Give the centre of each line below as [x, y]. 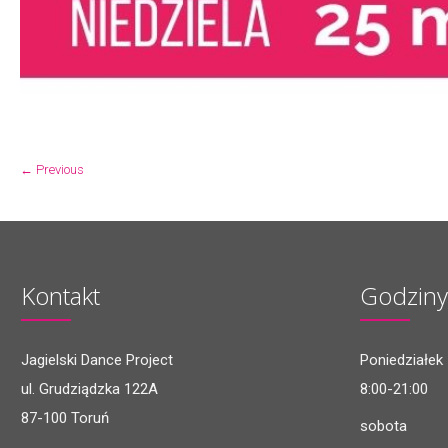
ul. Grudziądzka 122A [90, 389]
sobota [384, 426]
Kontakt [61, 295]
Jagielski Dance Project [97, 360]
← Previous [52, 169]
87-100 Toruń [65, 418]
